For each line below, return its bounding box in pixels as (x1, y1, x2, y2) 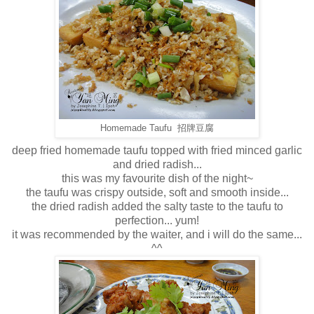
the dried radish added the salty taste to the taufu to (31, 200, 283, 212)
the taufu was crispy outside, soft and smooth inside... (25, 186, 289, 198)
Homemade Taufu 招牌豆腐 (100, 123, 214, 133)
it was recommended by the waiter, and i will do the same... (12, 228, 302, 240)
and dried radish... (112, 158, 202, 170)
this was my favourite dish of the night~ (61, 172, 253, 184)
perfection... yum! (115, 214, 199, 226)
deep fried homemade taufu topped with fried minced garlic (12, 144, 302, 156)
